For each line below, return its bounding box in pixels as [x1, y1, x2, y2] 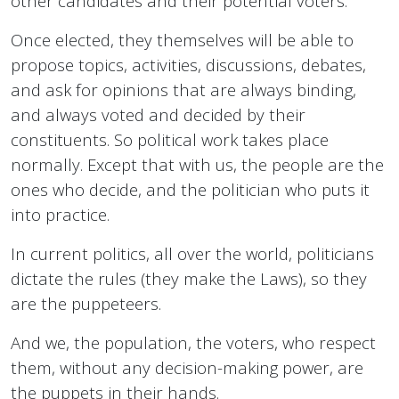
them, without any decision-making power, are [11, 356, 363, 379]
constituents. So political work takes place [11, 128, 329, 151]
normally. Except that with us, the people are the [11, 153, 384, 176]
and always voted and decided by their [11, 103, 305, 126]
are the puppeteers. [11, 292, 161, 315]
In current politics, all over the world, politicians [11, 242, 374, 265]
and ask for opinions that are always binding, [11, 78, 356, 102]
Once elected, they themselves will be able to [11, 28, 354, 52]
